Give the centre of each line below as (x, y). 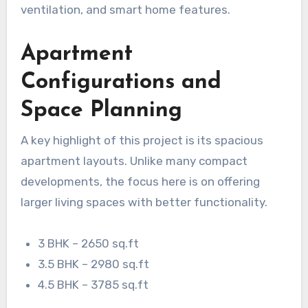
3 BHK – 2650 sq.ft (89, 243)
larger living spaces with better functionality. (144, 202)
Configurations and (121, 83)
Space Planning (101, 111)
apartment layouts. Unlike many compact (134, 161)
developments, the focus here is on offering (140, 181)
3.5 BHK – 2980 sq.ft (94, 264)
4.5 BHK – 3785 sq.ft (93, 284)
